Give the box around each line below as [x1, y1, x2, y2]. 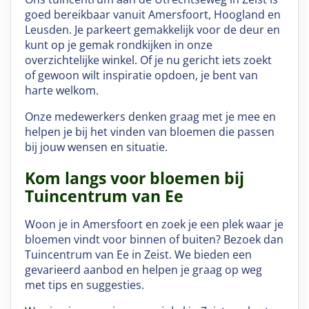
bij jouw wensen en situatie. [24, 139, 168, 154]
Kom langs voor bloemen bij [24, 167, 244, 189]
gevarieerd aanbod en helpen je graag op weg [24, 261, 262, 277]
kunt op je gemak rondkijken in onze [24, 37, 212, 52]
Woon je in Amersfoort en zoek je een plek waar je [24, 216, 283, 232]
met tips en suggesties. [24, 277, 144, 292]
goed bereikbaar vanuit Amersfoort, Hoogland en [24, 6, 281, 22]
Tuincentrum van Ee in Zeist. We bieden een [24, 246, 252, 262]
